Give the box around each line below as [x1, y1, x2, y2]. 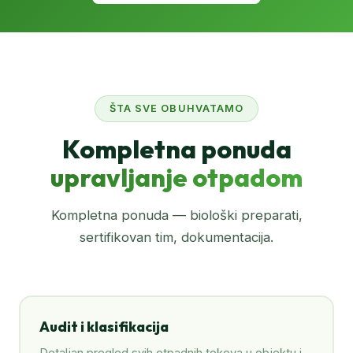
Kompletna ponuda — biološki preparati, [50, 206, 303, 223]
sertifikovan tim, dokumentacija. [80, 229, 273, 245]
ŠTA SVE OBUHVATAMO [110, 102, 243, 114]
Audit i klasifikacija [39, 318, 169, 336]
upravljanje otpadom [50, 161, 303, 193]
